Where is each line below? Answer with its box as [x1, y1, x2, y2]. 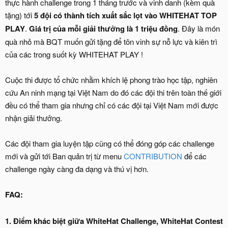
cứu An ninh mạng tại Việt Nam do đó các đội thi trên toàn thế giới [5, 87, 221, 98]
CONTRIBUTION [124, 150, 182, 161]
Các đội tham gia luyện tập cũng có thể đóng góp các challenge [5, 137, 214, 149]
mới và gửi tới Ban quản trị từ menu [5, 150, 124, 161]
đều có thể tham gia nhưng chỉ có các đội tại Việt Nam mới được [5, 99, 218, 110]
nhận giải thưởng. [5, 112, 62, 123]
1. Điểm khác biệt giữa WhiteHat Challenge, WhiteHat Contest [5, 215, 223, 226]
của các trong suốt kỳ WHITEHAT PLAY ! [5, 48, 143, 60]
